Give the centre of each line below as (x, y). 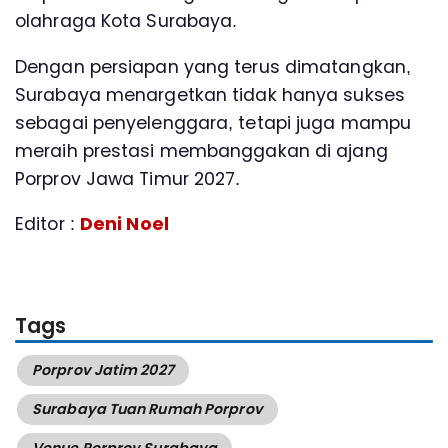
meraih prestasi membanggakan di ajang (201, 150)
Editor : (47, 224)
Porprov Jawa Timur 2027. (128, 178)
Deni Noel (124, 224)
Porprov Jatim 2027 (103, 370)
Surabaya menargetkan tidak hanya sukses (210, 94)
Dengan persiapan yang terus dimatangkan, (213, 66)
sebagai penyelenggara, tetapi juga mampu (213, 122)
